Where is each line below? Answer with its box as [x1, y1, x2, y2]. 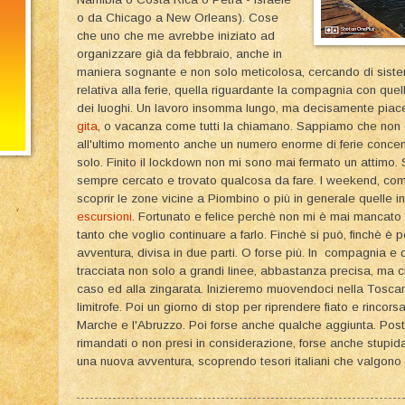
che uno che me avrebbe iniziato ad [77, 28, 275, 42]
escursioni [77, 209, 132, 223]
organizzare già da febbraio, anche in [77, 46, 282, 61]
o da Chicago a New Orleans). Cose [77, 10, 278, 24]
